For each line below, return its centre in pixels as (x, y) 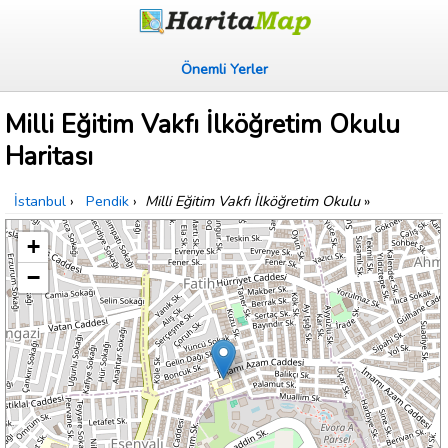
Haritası (49, 157)
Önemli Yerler (224, 69)
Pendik (107, 201)
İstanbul (40, 201)
